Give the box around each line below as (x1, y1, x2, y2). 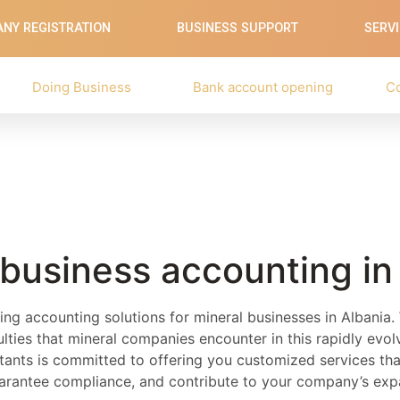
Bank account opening (193, 78, 334, 96)
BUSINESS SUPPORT (177, 21, 299, 36)
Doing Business (32, 78, 132, 96)
